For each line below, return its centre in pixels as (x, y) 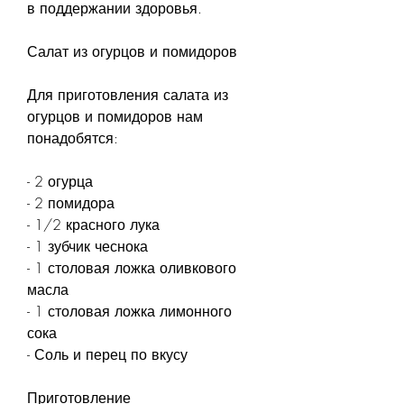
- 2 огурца (60, 181)
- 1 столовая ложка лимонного (129, 311)
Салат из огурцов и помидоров (132, 51)
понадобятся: (73, 138)
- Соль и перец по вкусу (107, 354)
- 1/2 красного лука (93, 224)
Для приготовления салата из (128, 94)
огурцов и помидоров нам (115, 116)
